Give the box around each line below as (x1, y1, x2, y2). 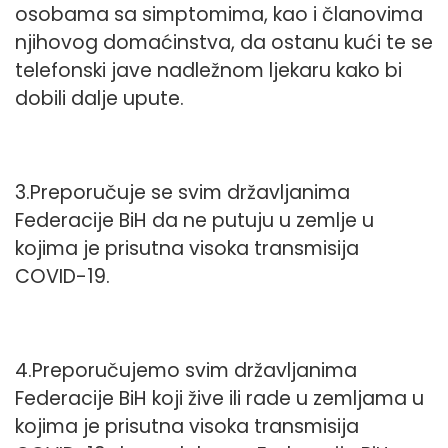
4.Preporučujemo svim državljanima (15, 357, 357, 385)
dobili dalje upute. (15, 84, 184, 112)
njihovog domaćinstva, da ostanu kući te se (15, 28, 433, 56)
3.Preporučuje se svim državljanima (15, 178, 350, 206)
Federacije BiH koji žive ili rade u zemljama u (15, 385, 424, 413)
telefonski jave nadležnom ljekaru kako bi (15, 56, 402, 84)
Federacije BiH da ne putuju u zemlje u (15, 206, 374, 234)
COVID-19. (15, 262, 110, 290)
